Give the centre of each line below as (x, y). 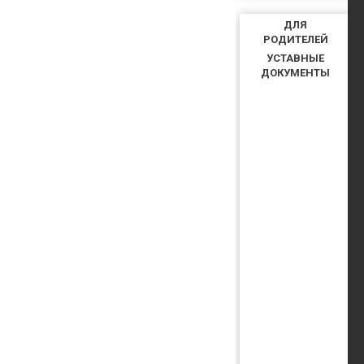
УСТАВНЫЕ (295, 58)
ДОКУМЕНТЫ (295, 73)
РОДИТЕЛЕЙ (295, 40)
